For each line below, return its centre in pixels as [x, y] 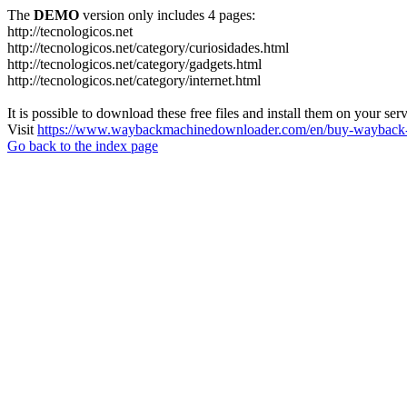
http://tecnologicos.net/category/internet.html [134, 80]
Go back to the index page [83, 146]
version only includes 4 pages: [167, 15]
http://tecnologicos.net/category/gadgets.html [134, 64]
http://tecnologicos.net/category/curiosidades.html [148, 48]
